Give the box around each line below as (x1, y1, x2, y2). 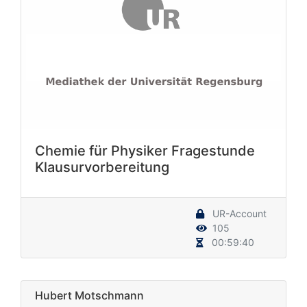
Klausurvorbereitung (35, 159, 169, 176)
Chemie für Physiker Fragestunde (35, 143, 255, 160)
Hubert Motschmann (35, 288, 144, 303)
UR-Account (210, 208, 267, 220)
